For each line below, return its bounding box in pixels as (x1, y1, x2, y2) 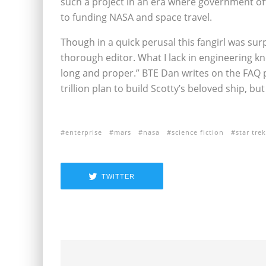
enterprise (65, 128, 102, 137)
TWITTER (102, 172, 135, 180)
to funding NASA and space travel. (61, 11, 212, 24)
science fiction (172, 128, 224, 137)
